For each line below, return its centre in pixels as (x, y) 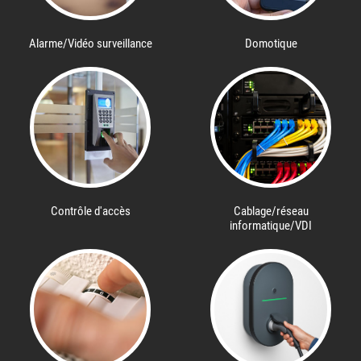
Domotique (271, 44)
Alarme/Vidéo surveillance (90, 44)
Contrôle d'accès (90, 211)
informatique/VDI (271, 226)
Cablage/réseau (271, 211)
